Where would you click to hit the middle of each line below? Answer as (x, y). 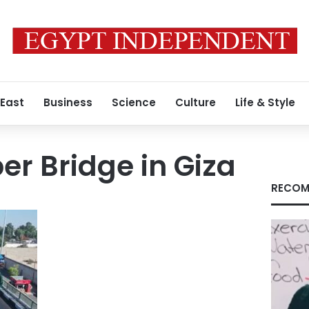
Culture (196, 102)
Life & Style (265, 102)
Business (68, 102)
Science (134, 102)
